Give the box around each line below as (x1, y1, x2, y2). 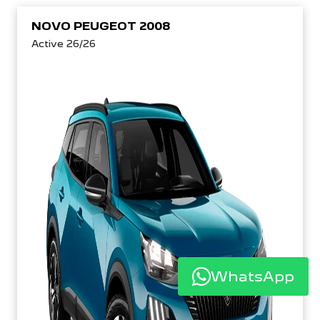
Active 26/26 (31, 38, 96, 49)
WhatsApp (211, 267, 294, 285)
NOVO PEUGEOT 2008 (31, 19, 170, 33)
